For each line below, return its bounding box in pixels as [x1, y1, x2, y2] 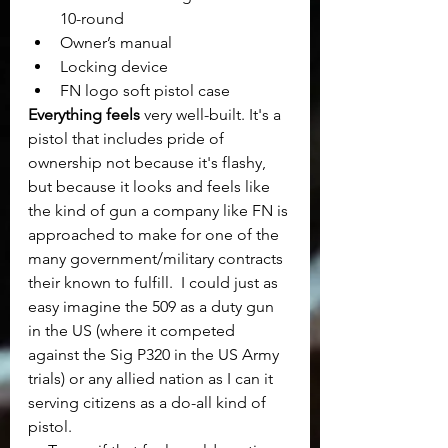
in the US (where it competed [28, 320, 239, 340]
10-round [60, 8, 124, 28]
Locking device [60, 56, 168, 76]
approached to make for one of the [28, 224, 283, 244]
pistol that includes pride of [28, 128, 228, 148]
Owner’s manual [60, 32, 172, 52]
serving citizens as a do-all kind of [28, 392, 270, 412]
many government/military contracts [28, 248, 287, 268]
